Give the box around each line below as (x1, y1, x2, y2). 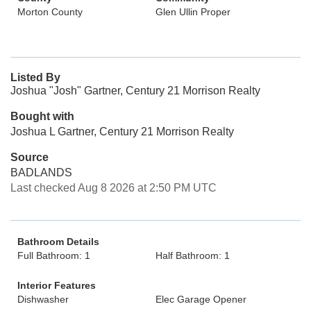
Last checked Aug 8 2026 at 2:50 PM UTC (10, 182, 217, 194)
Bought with (10, 110, 74, 122)
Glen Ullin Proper (155, 6, 230, 17)
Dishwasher (17, 294, 69, 305)
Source (10, 151, 49, 163)
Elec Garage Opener (155, 294, 246, 305)
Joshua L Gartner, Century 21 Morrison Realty (10, 126, 234, 137)
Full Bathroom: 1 (17, 250, 90, 261)
